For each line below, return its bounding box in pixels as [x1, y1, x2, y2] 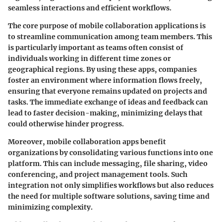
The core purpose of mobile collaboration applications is [8, 21, 206, 30]
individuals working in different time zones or [8, 54, 171, 63]
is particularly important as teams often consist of [8, 43, 183, 52]
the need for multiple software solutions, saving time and [8, 191, 210, 201]
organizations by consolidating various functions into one [8, 148, 213, 157]
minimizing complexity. [8, 202, 93, 212]
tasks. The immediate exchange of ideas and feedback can [8, 97, 208, 107]
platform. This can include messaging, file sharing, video [8, 159, 208, 168]
